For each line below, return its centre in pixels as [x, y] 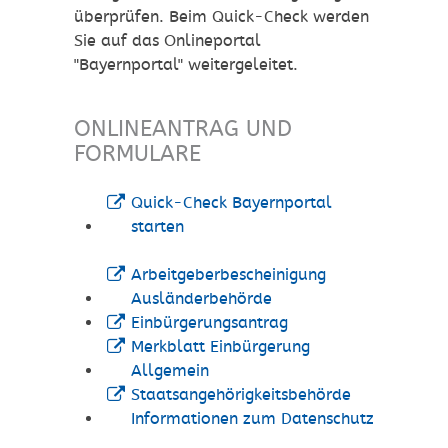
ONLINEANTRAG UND [183, 129]
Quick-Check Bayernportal [231, 203]
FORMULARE [137, 154]
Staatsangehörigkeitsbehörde [240, 395]
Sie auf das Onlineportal [167, 41]
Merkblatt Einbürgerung [220, 347]
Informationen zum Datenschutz [252, 419]
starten [157, 227]
